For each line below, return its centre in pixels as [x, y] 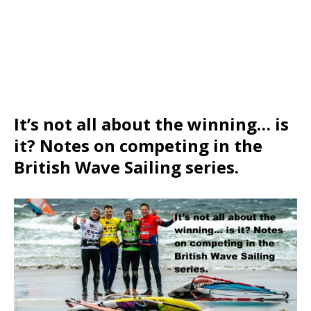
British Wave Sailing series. [126, 167]
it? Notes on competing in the [138, 146]
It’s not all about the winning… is [151, 124]
